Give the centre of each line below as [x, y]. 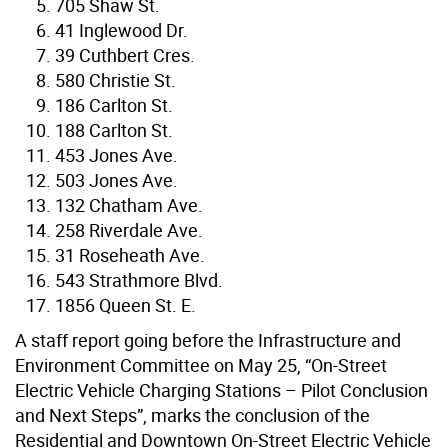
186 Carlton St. [114, 104]
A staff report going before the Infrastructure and [208, 339]
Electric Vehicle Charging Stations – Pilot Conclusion [221, 389]
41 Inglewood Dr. [121, 29]
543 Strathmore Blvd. [139, 279]
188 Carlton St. [114, 129]
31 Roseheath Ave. [130, 254]
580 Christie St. [115, 79]
